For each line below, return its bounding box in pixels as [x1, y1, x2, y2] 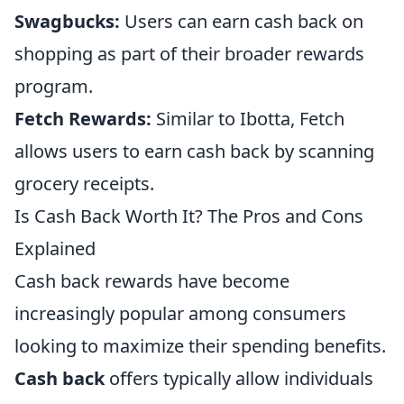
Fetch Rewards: [14, 106, 151, 131]
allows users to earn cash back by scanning [14, 138, 374, 163]
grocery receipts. [14, 170, 154, 196]
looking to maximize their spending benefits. [14, 333, 386, 358]
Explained [14, 235, 96, 261]
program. [14, 73, 93, 98]
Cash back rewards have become [14, 268, 289, 293]
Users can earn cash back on [120, 8, 363, 33]
